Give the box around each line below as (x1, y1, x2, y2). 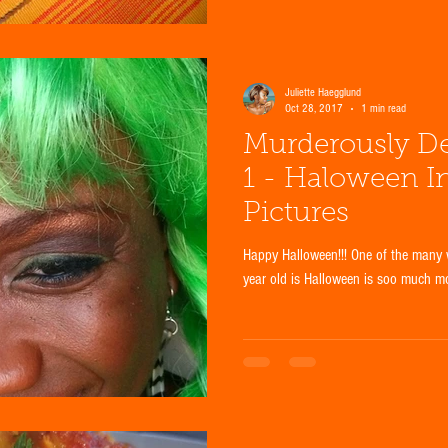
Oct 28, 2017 (285, 102, 343, 116)
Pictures (243, 200, 349, 229)
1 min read (361, 102, 406, 116)
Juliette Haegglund (285, 86, 361, 100)
